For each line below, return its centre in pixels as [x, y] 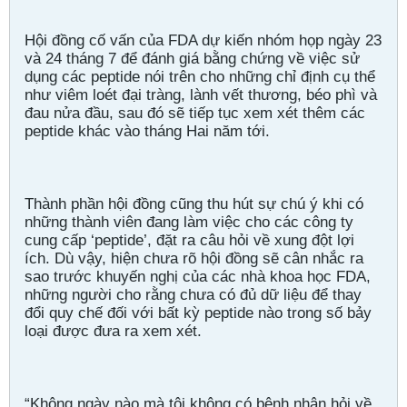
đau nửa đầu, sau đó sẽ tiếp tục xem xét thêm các [195, 113]
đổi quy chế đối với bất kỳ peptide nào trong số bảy [198, 313]
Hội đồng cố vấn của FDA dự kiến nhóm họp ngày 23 [203, 40]
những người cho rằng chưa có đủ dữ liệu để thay [193, 294]
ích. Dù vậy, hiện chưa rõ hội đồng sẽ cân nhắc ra [194, 258]
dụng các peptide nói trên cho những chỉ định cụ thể [200, 76]
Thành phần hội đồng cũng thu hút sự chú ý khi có [194, 203]
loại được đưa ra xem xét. [113, 331]
